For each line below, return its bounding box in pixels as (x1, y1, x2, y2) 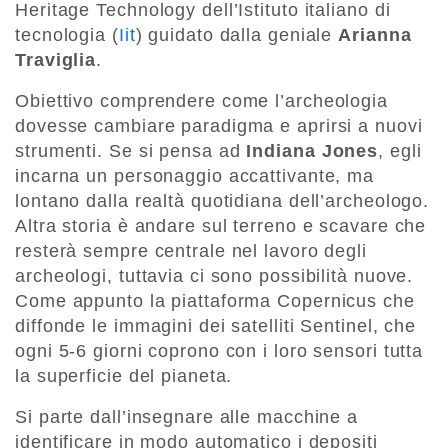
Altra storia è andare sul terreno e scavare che (15, 215, 427, 236)
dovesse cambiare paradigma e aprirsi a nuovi (15, 115, 423, 136)
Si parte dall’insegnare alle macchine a (15, 406, 359, 427)
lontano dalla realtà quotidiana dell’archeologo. (15, 190, 430, 211)
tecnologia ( (15, 24, 119, 45)
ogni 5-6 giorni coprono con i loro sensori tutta (15, 340, 424, 361)
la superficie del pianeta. (15, 365, 233, 386)
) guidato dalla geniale (135, 24, 339, 45)
